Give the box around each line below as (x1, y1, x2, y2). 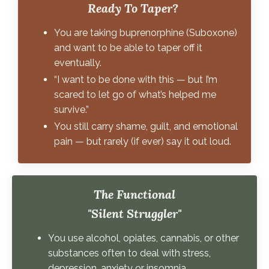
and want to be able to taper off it (54, 42, 202, 53)
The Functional (94, 186, 175, 202)
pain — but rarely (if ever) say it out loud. (54, 136, 231, 148)
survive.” (54, 104, 89, 116)
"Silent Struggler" (88, 205, 181, 221)
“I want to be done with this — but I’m (54, 74, 217, 86)
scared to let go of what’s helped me (54, 89, 216, 101)
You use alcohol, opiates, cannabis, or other (48, 232, 239, 244)
